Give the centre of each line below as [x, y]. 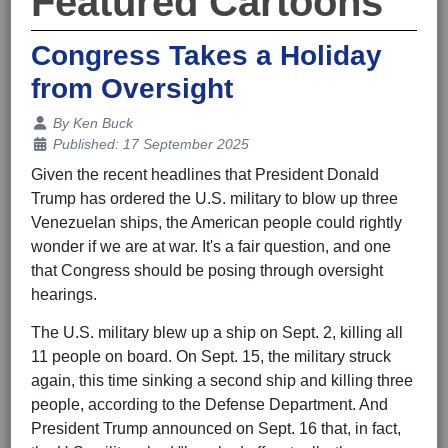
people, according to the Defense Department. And [209, 405]
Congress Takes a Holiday [206, 56]
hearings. [64, 295]
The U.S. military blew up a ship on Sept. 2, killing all [217, 333]
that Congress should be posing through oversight [207, 271]
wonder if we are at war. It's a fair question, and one [211, 247]
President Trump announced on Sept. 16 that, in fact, [216, 429]
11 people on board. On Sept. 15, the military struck [211, 357]
